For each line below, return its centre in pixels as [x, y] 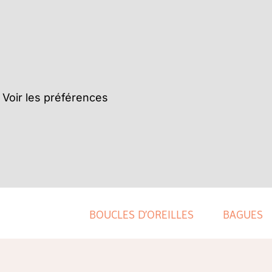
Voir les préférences [55, 97]
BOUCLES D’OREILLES [142, 215]
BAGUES [243, 215]
